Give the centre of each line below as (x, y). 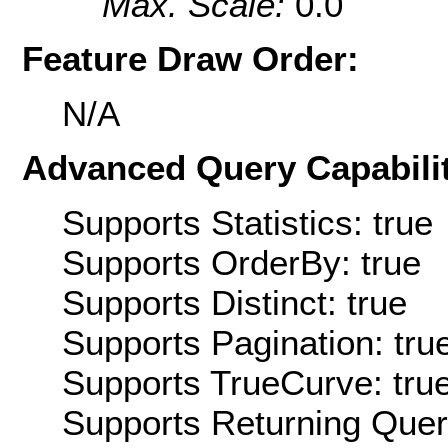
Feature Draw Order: (190, 59)
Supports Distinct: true (234, 302)
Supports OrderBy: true (241, 262)
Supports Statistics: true (247, 222)
